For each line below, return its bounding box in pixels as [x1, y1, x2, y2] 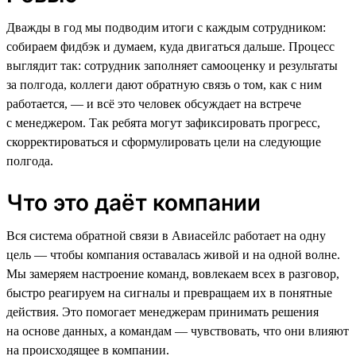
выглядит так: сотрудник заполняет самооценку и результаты [6, 58, 338, 72]
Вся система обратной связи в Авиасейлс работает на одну [6, 228, 326, 242]
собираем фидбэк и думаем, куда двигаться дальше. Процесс [6, 39, 335, 53]
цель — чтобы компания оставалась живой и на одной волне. [6, 247, 340, 261]
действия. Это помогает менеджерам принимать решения [6, 304, 319, 319]
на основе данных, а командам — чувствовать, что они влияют [6, 323, 349, 338]
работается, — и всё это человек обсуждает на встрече [6, 96, 301, 110]
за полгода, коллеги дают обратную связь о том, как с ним [6, 77, 322, 91]
